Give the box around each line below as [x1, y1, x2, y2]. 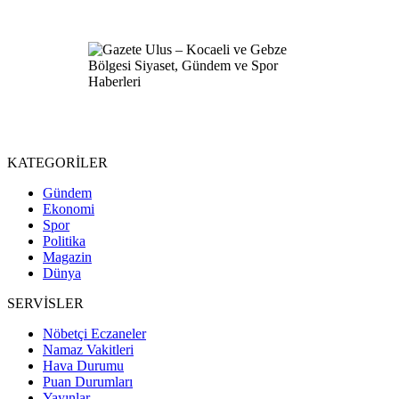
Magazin [43, 249, 92, 265]
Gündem [43, 185, 92, 201]
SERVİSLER [7, 296, 84, 312]
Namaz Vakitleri [43, 342, 134, 358]
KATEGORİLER [7, 155, 108, 171]
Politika [43, 233, 85, 249]
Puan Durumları [43, 374, 133, 390]
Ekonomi [43, 201, 94, 217]
